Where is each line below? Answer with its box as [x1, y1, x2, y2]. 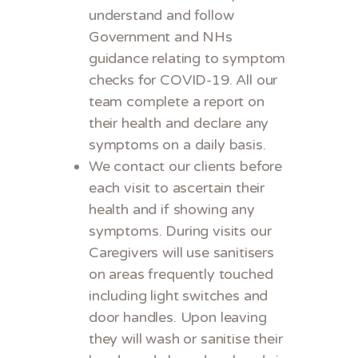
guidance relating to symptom [89, 50, 286, 68]
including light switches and [89, 287, 268, 305]
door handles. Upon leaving [89, 308, 267, 327]
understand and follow [89, 6, 234, 25]
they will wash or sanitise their [89, 330, 283, 348]
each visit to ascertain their [89, 179, 265, 197]
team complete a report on [89, 93, 265, 111]
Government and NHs [89, 28, 233, 46]
